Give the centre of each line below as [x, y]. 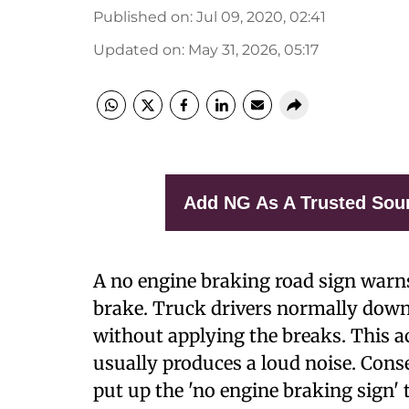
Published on [142, 17]
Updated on [137, 50]
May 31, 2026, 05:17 [253, 50]
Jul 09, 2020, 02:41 [261, 17]
